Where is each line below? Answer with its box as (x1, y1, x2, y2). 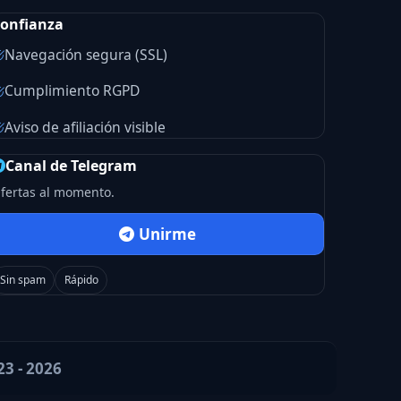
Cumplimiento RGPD (4, 81, 140, 101)
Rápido (64, 271, 98, 287)
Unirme (138, 224, 196, 245)
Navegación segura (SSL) (4, 44, 167, 64)
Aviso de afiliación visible (4, 116, 166, 137)
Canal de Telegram (4, 155, 137, 175)
